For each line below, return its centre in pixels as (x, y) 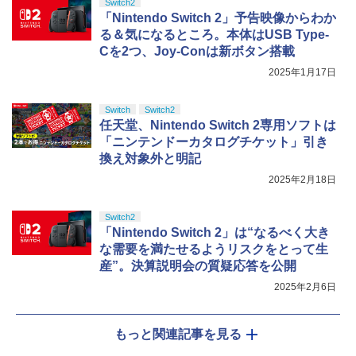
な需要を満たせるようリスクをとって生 (214, 249)
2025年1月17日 (302, 72)
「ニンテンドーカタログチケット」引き (214, 141)
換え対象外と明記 (150, 158)
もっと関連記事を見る (178, 334)
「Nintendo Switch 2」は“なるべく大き (215, 232)
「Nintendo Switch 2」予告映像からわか (218, 17)
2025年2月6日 (305, 286)
